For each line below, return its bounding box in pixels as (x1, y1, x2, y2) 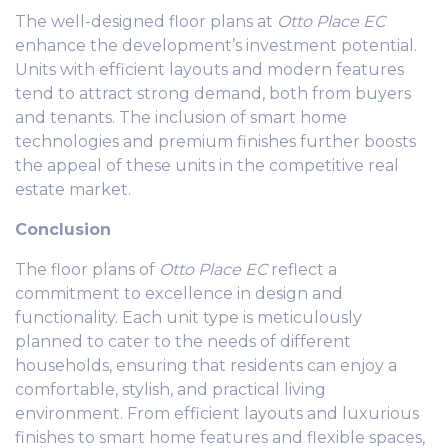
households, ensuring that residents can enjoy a (15, 355, 397, 375)
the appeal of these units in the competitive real (15, 155, 399, 175)
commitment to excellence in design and (15, 283, 343, 303)
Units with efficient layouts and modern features (15, 59, 404, 79)
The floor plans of (15, 259, 159, 279)
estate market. (15, 179, 131, 199)
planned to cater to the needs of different (15, 331, 351, 351)
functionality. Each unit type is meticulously (15, 307, 362, 327)
